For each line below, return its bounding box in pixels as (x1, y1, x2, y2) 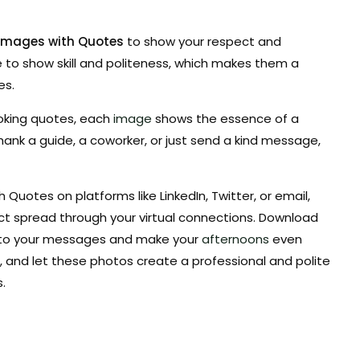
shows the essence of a (152, 110, 299, 127)
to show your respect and (127, 33, 281, 50)
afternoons (202, 231, 269, 247)
